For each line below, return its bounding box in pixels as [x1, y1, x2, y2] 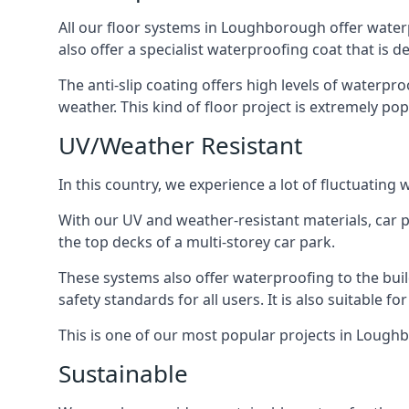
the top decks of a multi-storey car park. [58, 232, 335, 252]
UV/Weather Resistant [58, 129, 302, 162]
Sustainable [58, 357, 188, 390]
